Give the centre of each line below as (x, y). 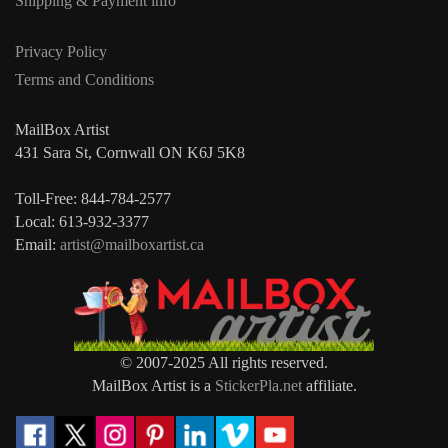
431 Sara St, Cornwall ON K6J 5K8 (130, 153)
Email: (37, 244)
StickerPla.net (258, 385)
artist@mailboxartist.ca (132, 244)
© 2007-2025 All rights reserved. (224, 362)
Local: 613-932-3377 (82, 221)
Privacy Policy (61, 51)
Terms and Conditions (84, 79)
